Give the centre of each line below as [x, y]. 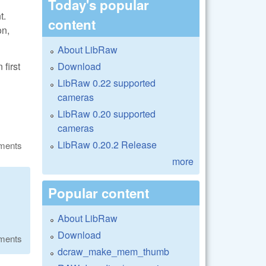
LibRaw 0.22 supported [107, 83]
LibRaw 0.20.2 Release [107, 144]
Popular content [99, 193]
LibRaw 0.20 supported [107, 113]
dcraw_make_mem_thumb [113, 251]
